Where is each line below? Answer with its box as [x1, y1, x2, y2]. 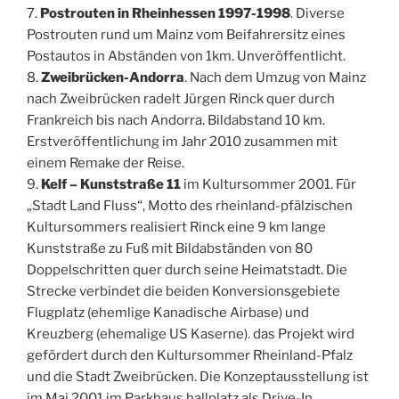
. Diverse [290, 4, 345, 21]
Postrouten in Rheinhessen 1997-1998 [40, 4, 290, 21]
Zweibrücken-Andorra [41, 69, 184, 85]
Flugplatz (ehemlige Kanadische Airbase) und [27, 304, 309, 321]
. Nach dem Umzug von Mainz [184, 69, 366, 85]
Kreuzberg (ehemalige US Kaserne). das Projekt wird [27, 325, 354, 342]
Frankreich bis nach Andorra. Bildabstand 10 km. [27, 111, 325, 128]
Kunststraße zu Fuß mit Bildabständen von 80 [27, 240, 313, 256]
